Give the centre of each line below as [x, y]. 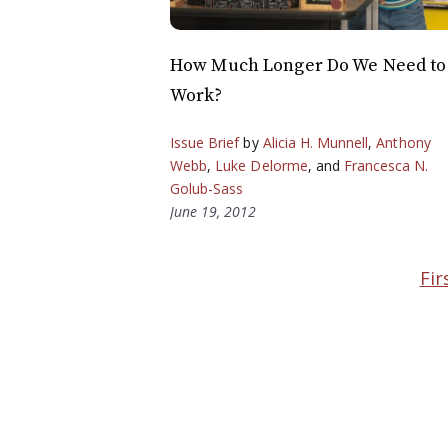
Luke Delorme [261, 166]
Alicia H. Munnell [315, 143]
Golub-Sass [207, 189]
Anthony [403, 143]
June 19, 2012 [213, 212]
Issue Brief [205, 143]
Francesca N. [386, 166]
